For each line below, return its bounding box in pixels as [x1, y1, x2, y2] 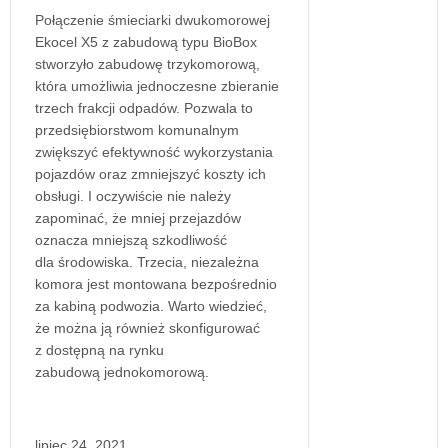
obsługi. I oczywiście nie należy [35, 188, 231, 205]
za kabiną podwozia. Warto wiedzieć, [35, 298, 267, 315]
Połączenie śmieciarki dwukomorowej [35, 12, 270, 29]
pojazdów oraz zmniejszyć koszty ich [35, 166, 266, 183]
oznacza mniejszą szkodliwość [35, 232, 227, 249]
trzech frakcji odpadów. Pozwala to [35, 100, 253, 117]
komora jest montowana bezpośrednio [35, 276, 277, 293]
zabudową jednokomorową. [35, 364, 209, 381]
